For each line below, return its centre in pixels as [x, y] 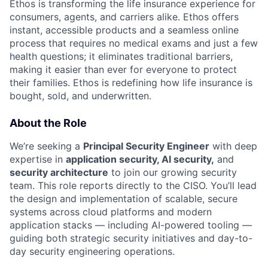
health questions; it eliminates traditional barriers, [121, 56]
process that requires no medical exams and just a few [134, 43]
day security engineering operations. [92, 251]
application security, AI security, [140, 159]
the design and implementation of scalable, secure [124, 198]
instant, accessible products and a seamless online [124, 30]
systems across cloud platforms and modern [111, 211]
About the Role [48, 123]
